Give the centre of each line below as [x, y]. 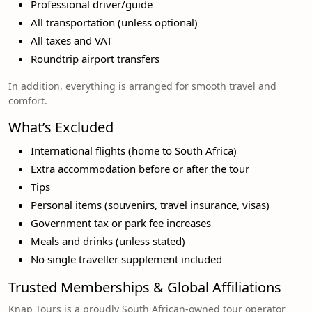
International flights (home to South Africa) [134, 150]
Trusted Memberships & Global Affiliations [145, 287]
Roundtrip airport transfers [95, 58]
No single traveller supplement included [126, 259]
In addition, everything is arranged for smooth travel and [142, 86]
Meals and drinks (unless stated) [108, 241]
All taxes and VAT [71, 40]
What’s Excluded [61, 127]
